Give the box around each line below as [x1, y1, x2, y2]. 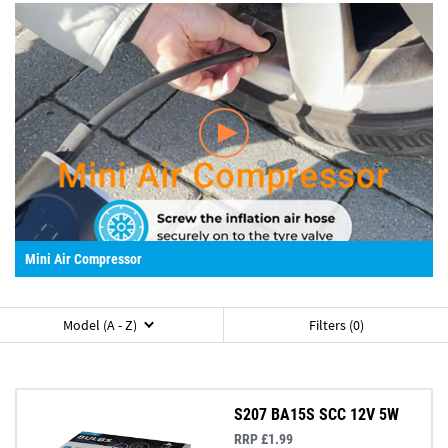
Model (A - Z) [62, 316, 137, 335]
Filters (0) [308, 316, 364, 335]
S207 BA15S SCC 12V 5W [234, 405, 399, 425]
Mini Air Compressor [25, 250, 142, 267]
